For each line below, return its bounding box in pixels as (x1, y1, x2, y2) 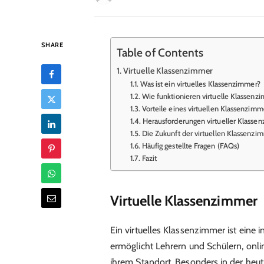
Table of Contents (116, 45, 204, 60)
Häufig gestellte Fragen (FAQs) (141, 141, 240, 151)
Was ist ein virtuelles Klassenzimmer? (140, 79, 260, 89)
